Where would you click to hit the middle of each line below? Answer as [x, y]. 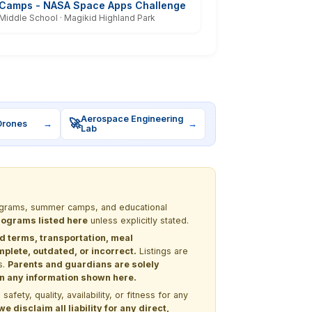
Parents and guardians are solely [84, 264]
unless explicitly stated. [138, 220]
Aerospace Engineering [132, 118]
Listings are [162, 251]
